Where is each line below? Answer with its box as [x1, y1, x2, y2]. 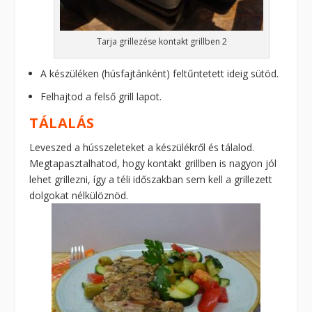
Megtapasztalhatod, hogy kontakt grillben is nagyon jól [29, 156, 277, 170]
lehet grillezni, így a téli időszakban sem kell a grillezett [29, 172, 273, 186]
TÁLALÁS [29, 113, 95, 132]
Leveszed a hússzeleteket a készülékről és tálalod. [29, 140, 255, 154]
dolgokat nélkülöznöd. [29, 188, 129, 202]
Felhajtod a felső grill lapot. [40, 89, 162, 103]
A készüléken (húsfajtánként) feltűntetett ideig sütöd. [40, 66, 279, 80]
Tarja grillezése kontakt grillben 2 [96, 35, 227, 47]
